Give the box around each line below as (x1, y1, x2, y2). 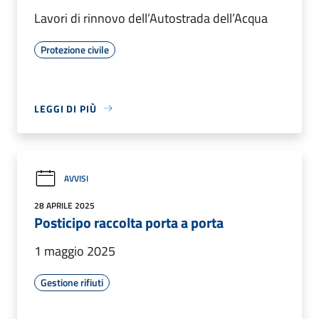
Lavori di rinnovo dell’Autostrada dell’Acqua (34, 8, 268, 28)
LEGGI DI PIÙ (34, 100, 97, 116)
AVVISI (64, 172, 88, 186)
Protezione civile (41, 41, 109, 57)
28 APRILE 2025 (34, 198, 95, 212)
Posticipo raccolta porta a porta (34, 211, 224, 234)
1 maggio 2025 (34, 241, 115, 261)
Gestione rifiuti (41, 274, 103, 290)
